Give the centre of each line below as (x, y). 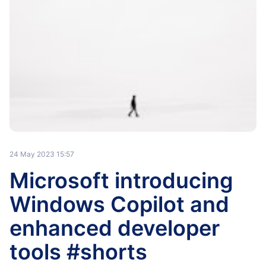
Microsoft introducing (121, 180)
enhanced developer (115, 228)
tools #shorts (78, 252)
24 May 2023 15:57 (42, 154)
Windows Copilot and (119, 204)
